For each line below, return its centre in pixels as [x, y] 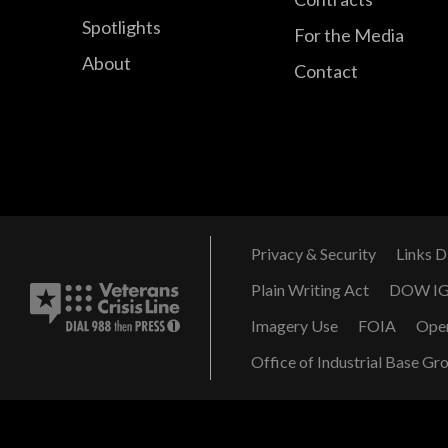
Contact [325, 70]
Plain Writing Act [310, 290]
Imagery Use [294, 326]
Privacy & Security [313, 254]
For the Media [348, 34]
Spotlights [122, 26]
